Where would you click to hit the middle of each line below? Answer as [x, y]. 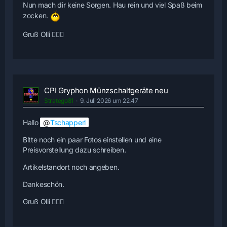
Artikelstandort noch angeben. [71, 167]
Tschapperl [68, 123]
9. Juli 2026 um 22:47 [109, 101]
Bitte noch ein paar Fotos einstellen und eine [92, 140]
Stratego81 [59, 101]
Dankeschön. [44, 184]
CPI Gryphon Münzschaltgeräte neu [106, 91]
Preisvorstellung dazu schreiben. [74, 150]
